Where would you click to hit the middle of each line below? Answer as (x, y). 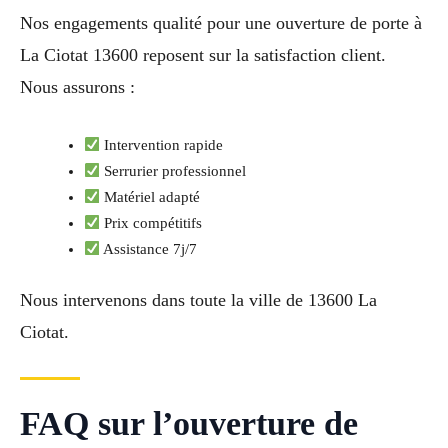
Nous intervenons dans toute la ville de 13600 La (198, 299)
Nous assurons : (77, 87)
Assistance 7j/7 (149, 249)
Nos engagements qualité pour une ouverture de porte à (221, 23)
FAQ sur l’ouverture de (189, 423)
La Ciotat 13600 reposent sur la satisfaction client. (203, 55)
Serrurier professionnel (173, 171)
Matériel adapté (150, 197)
